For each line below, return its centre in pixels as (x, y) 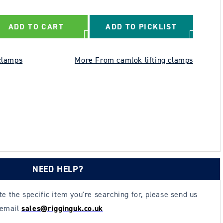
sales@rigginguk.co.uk (62, 209)
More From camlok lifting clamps (134, 60)
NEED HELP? (58, 169)
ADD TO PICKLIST (141, 27)
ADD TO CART (36, 27)
